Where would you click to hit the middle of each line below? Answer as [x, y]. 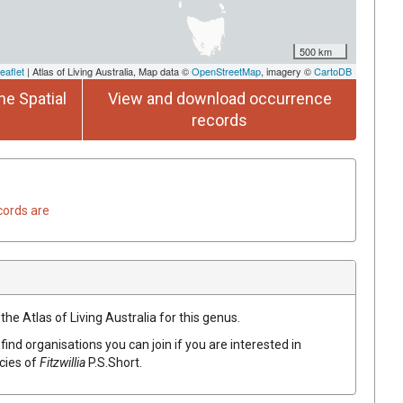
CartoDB [333, 71]
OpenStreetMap [226, 71]
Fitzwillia [63, 362]
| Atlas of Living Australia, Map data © [108, 71]
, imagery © [287, 71]
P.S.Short [114, 362]
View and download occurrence [219, 98]
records [219, 120]
